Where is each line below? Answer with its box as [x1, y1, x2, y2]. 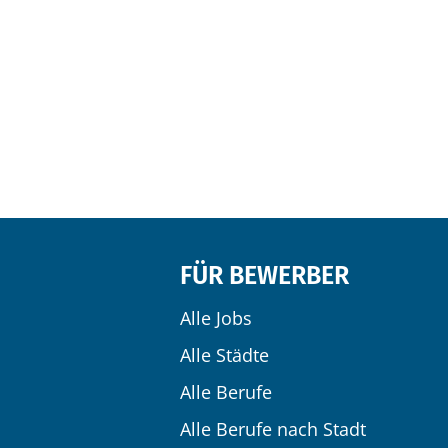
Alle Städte [180, 343, 269, 367]
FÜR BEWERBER [180, 261, 349, 291]
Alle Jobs [180, 306, 252, 330]
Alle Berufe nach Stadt [180, 417, 366, 441]
